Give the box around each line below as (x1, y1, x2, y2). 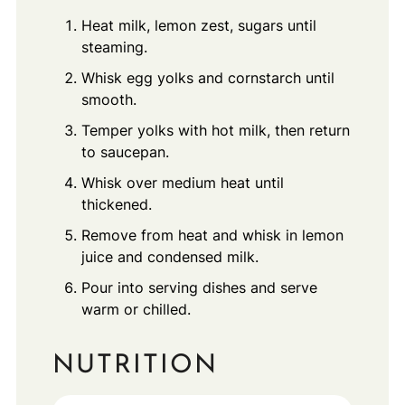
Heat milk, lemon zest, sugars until (80, 15, 316, 34)
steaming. (80, 37, 147, 56)
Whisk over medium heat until (80, 173, 284, 192)
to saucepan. (80, 142, 169, 161)
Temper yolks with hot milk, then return (80, 120, 350, 139)
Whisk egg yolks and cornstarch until (80, 68, 334, 87)
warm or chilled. (80, 299, 191, 318)
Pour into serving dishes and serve (80, 278, 317, 297)
